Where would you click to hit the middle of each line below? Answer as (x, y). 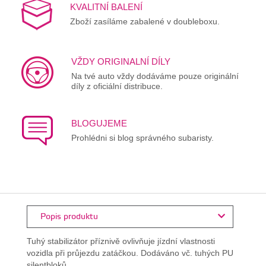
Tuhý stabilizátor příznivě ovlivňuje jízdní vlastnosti (121, 241)
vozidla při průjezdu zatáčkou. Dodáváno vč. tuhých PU (130, 253)
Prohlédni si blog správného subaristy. (142, 137)
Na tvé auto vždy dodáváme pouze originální (155, 76)
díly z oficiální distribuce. (117, 86)
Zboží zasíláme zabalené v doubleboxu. (145, 21)
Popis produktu (68, 216)
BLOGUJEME (99, 123)
